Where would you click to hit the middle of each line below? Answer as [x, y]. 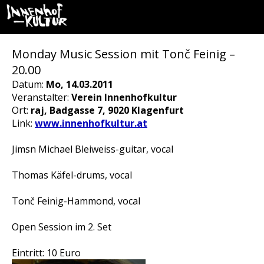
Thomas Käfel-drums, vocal [72, 175]
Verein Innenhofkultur [124, 97]
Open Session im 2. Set [62, 227]
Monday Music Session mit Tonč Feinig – [123, 54]
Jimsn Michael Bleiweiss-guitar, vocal [93, 149]
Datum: [29, 84]
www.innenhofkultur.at [91, 123]
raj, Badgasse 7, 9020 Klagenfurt [107, 110]
